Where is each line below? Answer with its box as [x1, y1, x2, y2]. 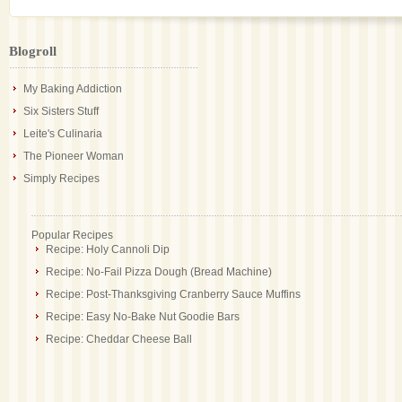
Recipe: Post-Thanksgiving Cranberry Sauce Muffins [46, 288, 301, 301]
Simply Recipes [23, 172, 100, 185]
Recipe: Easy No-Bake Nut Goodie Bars [46, 310, 240, 323]
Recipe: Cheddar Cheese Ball [46, 333, 192, 345]
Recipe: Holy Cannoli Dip [46, 243, 170, 256]
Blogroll [9, 44, 57, 58]
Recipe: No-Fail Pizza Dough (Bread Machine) [46, 266, 272, 278]
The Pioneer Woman [23, 150, 124, 162]
